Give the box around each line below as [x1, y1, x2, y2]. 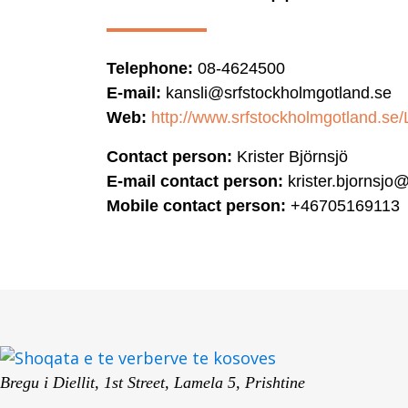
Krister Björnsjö [232, 148, 348, 167]
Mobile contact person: [107, 197, 286, 216]
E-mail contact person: [107, 172, 283, 191]
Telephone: [107, 59, 193, 78]
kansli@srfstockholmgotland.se [161, 84, 392, 103]
